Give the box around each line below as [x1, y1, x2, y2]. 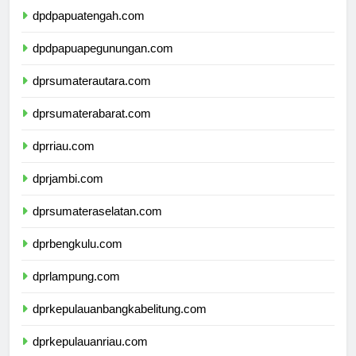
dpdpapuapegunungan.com [33, 56, 173, 70]
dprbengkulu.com [33, 251, 122, 265]
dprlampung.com [33, 284, 120, 298]
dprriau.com [33, 153, 95, 168]
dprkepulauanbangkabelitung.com [33, 316, 207, 331]
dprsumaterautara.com [33, 88, 151, 103]
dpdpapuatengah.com [33, 23, 145, 37]
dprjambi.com [33, 186, 103, 200]
